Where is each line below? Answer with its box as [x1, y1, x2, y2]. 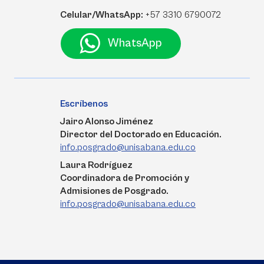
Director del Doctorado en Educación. [60, 129, 222, 140]
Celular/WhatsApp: [60, 9, 143, 20]
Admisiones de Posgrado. [60, 186, 169, 196]
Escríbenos [60, 98, 108, 109]
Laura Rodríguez [60, 160, 133, 170]
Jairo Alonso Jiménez [60, 116, 153, 127]
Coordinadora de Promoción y [60, 173, 189, 183]
